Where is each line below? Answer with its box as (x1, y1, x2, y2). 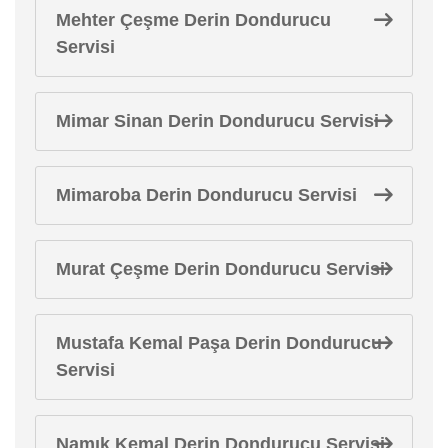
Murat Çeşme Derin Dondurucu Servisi (56, 258, 385, 279)
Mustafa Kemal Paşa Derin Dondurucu (56, 332, 382, 353)
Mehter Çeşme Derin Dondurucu (56, 9, 331, 30)
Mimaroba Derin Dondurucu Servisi (56, 184, 357, 205)
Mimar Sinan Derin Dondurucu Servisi (56, 110, 379, 131)
